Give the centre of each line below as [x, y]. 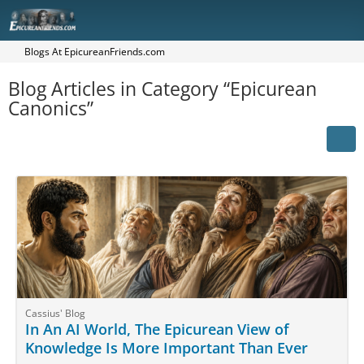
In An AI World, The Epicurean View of [157, 329]
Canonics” [51, 108]
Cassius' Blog [55, 313]
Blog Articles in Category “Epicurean [162, 89]
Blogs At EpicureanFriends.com [95, 52]
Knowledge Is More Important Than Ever [167, 348]
